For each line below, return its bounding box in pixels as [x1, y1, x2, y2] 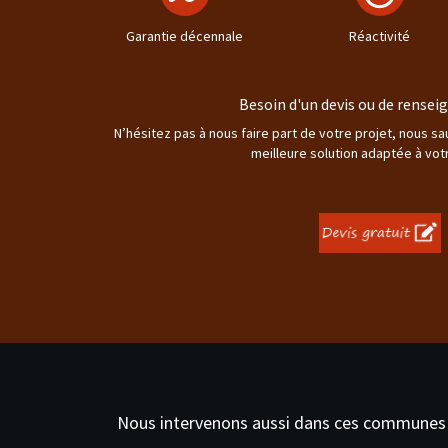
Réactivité [349, 26, 410, 45]
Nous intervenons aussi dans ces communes [117, 410, 446, 434]
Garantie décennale [126, 26, 243, 45]
